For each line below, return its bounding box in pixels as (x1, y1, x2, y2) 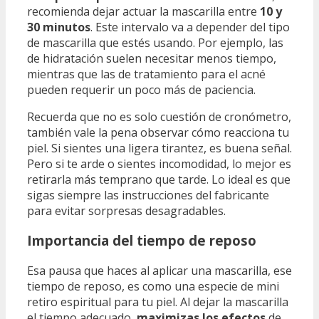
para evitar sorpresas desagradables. (27, 202, 226, 219)
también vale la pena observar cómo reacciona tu (27, 124, 289, 140)
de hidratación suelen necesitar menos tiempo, (27, 50, 276, 66)
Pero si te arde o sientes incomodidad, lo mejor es (27, 155, 291, 172)
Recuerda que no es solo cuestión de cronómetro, (27, 108, 291, 125)
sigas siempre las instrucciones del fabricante (27, 187, 269, 203)
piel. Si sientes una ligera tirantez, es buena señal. (27, 140, 292, 156)
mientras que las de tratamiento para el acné (27, 66, 266, 82)
